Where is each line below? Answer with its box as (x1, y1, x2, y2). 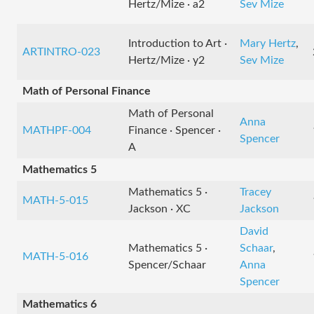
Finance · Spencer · (128, 125, 221, 136)
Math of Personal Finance (22, 86, 151, 97)
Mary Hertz (240, 38, 296, 49)
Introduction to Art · (128, 38, 227, 49)
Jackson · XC (128, 203, 191, 214)
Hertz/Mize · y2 (128, 55, 205, 66)
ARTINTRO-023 (22, 46, 100, 57)
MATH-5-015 (22, 195, 88, 206)
